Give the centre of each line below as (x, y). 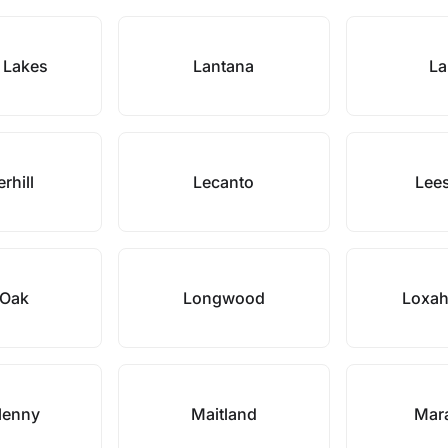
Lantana (224, 66)
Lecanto (224, 182)
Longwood (223, 298)
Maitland (223, 414)
